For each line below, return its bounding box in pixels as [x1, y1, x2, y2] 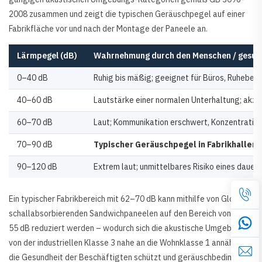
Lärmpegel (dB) [17, 50, 77, 61]
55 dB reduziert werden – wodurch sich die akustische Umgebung [9, 223, 245, 234]
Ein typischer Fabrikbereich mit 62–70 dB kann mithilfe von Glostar [9, 194, 249, 205]
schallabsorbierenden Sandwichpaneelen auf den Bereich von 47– [9, 208, 247, 219]
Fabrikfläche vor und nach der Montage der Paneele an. [9, 23, 208, 35]
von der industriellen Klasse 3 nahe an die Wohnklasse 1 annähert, [9, 237, 246, 249]
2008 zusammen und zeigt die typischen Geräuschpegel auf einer [9, 9, 245, 20]
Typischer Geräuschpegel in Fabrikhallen [94, 139, 258, 150]
